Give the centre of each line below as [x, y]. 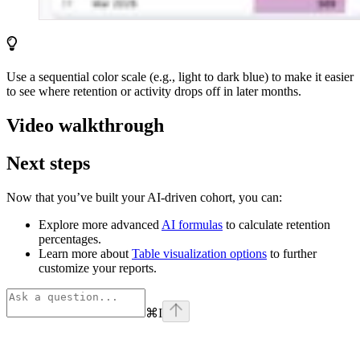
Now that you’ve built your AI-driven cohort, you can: [144, 198]
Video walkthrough [85, 126]
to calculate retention [276, 225]
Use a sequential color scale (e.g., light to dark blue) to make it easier [180, 77]
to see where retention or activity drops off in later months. [154, 92]
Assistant [29, 347]
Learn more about [85, 254]
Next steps [48, 164]
